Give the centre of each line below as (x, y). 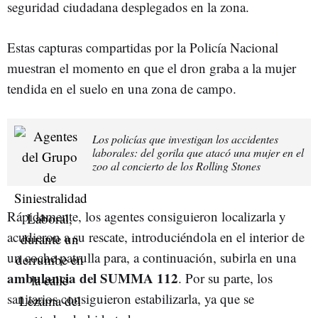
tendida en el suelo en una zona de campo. (122, 88)
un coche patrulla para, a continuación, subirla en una (152, 257)
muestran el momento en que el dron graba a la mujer (152, 67)
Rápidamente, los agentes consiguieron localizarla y (147, 216)
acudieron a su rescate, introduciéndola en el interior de (156, 236)
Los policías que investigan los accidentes (185, 138)
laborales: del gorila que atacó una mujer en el (198, 152)
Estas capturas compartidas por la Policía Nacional (143, 47)
